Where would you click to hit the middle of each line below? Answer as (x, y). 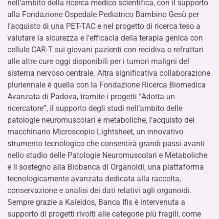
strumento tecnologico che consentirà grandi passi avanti (106, 143)
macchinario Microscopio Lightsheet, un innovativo (95, 132)
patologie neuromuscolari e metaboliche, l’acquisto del (101, 120)
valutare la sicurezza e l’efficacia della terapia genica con (105, 38)
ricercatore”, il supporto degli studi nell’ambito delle (95, 108)
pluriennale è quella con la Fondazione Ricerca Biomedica (107, 85)
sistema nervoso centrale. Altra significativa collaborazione (109, 73)
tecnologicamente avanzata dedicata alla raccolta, (94, 179)
